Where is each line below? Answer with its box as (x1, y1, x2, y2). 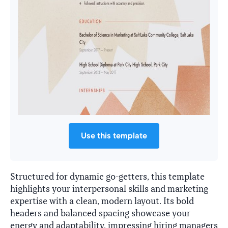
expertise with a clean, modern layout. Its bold (10, 195, 194, 207)
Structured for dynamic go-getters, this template (10, 171, 205, 182)
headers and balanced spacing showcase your (10, 208, 190, 219)
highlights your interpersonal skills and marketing (10, 183, 208, 194)
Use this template (81, 131, 147, 140)
